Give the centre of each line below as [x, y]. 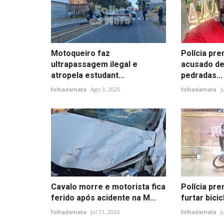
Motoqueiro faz [80, 53]
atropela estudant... [88, 75]
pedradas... [201, 75]
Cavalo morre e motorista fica [108, 187]
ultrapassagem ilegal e [94, 64]
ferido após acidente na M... [103, 198]
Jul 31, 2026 [105, 212]
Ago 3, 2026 [105, 89]
